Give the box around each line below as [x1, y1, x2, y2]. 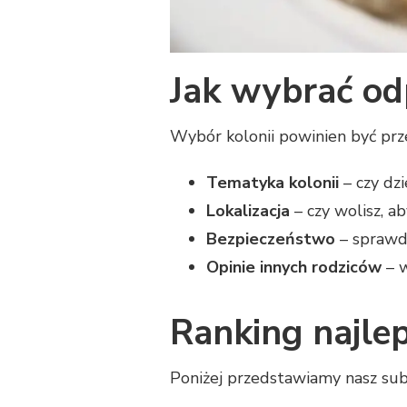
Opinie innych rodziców [206, 255, 382, 278]
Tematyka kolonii [206, 171, 339, 194]
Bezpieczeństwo [206, 227, 335, 250]
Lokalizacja [206, 199, 290, 222]
